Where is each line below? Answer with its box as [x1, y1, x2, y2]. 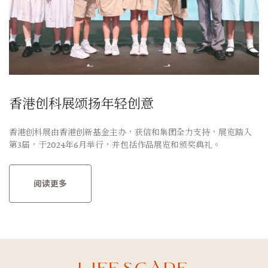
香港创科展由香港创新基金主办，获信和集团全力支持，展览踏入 [9, 127, 252, 136]
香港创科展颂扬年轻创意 [9, 96, 154, 110]
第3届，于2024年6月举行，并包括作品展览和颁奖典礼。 [9, 140, 221, 149]
